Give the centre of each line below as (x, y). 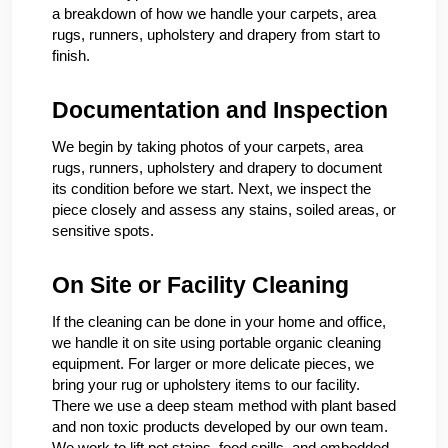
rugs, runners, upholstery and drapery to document (217, 167)
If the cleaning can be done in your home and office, (219, 321)
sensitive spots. (103, 230)
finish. (71, 55)
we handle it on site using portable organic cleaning (216, 342)
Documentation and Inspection (220, 110)
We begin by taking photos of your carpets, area (207, 146)
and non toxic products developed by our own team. (220, 426)
